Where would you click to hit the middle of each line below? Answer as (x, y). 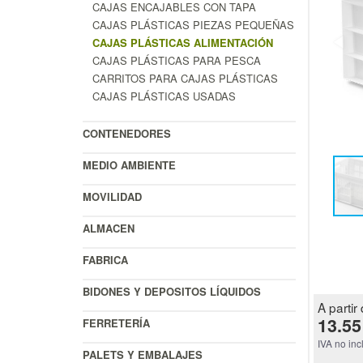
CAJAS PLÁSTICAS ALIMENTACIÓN (183, 42)
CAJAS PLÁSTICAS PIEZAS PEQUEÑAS (193, 24)
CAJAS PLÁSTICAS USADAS (164, 96)
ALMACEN (109, 228)
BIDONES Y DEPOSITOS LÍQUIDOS (172, 291)
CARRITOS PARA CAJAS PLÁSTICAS (185, 78)
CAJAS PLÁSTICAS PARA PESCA (177, 60)
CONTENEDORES (127, 133)
